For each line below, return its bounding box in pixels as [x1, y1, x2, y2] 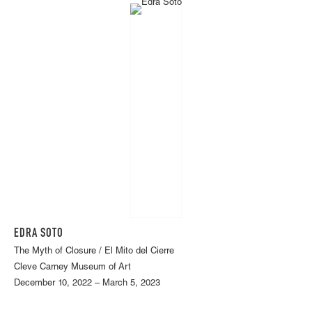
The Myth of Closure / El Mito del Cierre [14, 247, 174, 257]
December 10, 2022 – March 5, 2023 [14, 279, 160, 289]
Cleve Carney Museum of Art [14, 263, 131, 273]
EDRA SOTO [14, 228, 63, 241]
